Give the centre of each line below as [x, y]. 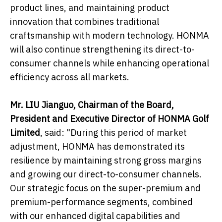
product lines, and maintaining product [90, 8]
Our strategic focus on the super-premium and [105, 188]
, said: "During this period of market [113, 133]
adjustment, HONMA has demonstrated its [97, 147]
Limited [25, 133]
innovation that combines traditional [84, 22]
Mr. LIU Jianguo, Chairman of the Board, [92, 105]
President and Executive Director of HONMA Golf [110, 119]
